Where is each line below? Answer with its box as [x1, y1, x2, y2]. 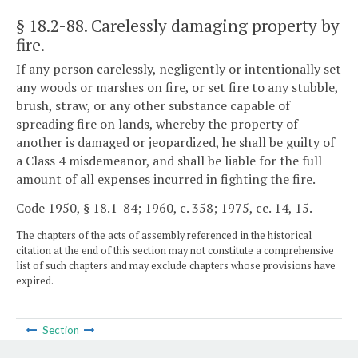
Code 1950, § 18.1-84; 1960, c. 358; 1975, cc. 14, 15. [16, 198, 312, 217]
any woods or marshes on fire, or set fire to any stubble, [16, 78, 338, 97]
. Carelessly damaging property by [84, 14, 340, 37]
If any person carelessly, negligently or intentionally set [16, 60, 341, 78]
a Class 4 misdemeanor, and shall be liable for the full [16, 152, 322, 170]
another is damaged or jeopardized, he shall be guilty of [16, 133, 335, 152]
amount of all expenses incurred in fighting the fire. [16, 170, 316, 189]
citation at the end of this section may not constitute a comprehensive [16, 243, 334, 257]
